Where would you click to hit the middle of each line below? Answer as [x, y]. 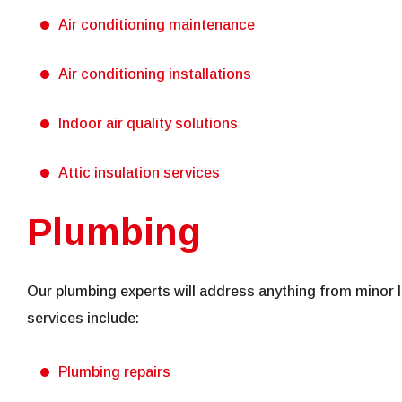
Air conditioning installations [155, 74]
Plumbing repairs [114, 372]
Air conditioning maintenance [157, 25]
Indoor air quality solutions [148, 124]
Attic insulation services [139, 173]
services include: [83, 319]
